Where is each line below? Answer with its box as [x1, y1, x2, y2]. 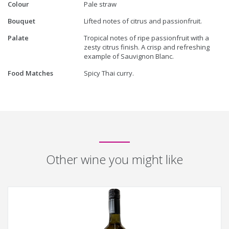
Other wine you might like [46, 150, 183, 168]
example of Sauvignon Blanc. [84, 51, 174, 61]
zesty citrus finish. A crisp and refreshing [84, 42, 210, 52]
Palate [8, 33, 29, 42]
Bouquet [8, 16, 35, 26]
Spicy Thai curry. [84, 68, 134, 78]
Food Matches [8, 68, 53, 78]
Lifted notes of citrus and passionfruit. [84, 16, 202, 26]
